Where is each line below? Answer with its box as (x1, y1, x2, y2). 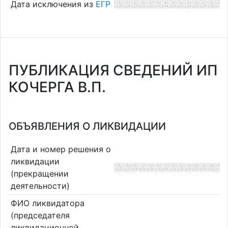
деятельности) (10, 180, 70, 191)
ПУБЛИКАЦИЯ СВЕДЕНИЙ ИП (9, 62, 218, 79)
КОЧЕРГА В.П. (9, 78, 106, 96)
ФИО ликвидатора (10, 198, 84, 209)
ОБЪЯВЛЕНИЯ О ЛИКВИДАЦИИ (9, 120, 166, 132)
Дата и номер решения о (10, 144, 111, 154)
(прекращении (10, 168, 69, 179)
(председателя (10, 210, 70, 221)
